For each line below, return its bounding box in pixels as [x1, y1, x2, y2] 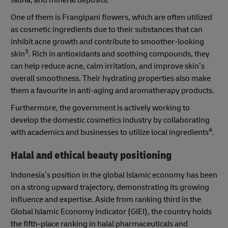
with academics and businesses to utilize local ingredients [11, 127, 209, 138]
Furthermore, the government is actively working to [11, 103, 190, 113]
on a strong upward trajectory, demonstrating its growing [11, 182, 209, 192]
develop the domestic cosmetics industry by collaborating [11, 115, 210, 126]
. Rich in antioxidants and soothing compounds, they [28, 49, 210, 60]
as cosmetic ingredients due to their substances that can [11, 24, 203, 35]
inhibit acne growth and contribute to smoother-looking [11, 37, 204, 47]
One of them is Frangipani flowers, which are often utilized [11, 12, 212, 23]
